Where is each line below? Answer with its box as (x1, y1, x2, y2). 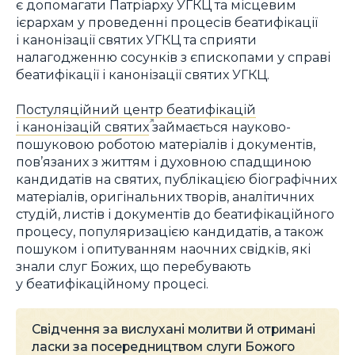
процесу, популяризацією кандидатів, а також (16, 223, 323, 240)
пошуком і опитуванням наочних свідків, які (16, 241, 311, 258)
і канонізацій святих (16, 119, 149, 136)
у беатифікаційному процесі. (16, 276, 208, 292)
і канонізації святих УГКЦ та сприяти (16, 31, 257, 48)
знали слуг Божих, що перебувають (16, 258, 251, 275)
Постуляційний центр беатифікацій (16, 101, 256, 118)
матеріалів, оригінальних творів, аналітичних (16, 189, 314, 205)
